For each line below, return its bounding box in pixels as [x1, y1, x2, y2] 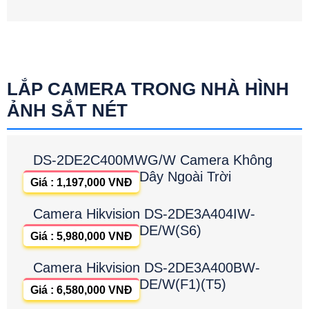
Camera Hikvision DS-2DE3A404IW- [33, 206, 255, 221]
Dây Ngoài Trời [139, 169, 231, 184]
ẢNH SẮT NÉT [7, 100, 128, 121]
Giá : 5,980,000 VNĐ [30, 230, 132, 242]
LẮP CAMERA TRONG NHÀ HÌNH [7, 79, 289, 99]
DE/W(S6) [139, 223, 201, 238]
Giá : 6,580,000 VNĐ [30, 284, 132, 296]
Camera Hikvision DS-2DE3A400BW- [33, 260, 260, 275]
